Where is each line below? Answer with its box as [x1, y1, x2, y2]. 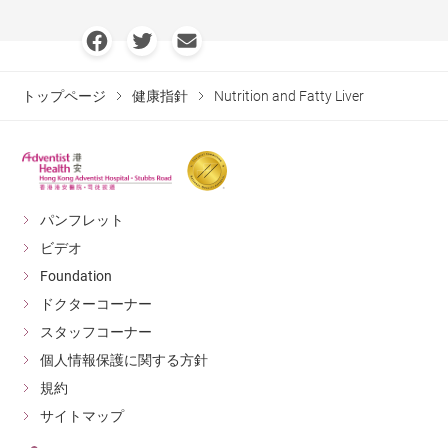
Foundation [40, 267, 113, 284]
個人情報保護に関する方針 [40, 351, 209, 368]
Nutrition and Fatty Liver [214, 87, 365, 104]
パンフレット [40, 211, 125, 228]
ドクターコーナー [40, 295, 153, 312]
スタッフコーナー [40, 323, 153, 340]
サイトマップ [40, 407, 125, 424]
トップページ [22, 87, 107, 104]
